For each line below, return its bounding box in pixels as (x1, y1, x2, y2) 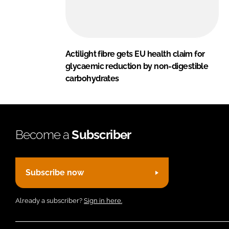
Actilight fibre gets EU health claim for (65, 49, 205, 59)
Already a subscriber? (15, 196, 84, 204)
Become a (15, 127, 72, 142)
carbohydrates (65, 73, 119, 83)
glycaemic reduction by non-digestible (65, 61, 209, 71)
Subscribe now (26, 168, 84, 178)
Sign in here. (84, 196, 122, 204)
